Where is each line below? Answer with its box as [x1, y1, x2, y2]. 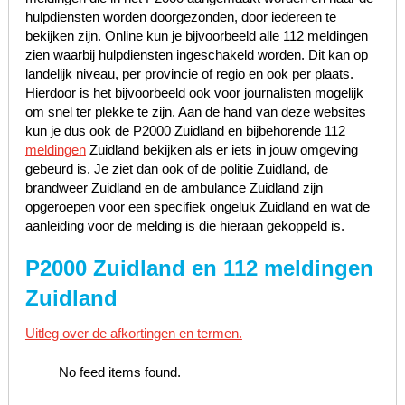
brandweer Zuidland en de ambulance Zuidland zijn [24, 179, 323, 195]
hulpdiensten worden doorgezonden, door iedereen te [24, 8, 336, 24]
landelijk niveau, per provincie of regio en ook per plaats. [24, 65, 353, 81]
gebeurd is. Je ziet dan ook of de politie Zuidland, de [24, 160, 328, 176]
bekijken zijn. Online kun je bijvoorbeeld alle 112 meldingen [24, 27, 368, 43]
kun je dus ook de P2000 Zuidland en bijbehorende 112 [24, 122, 345, 138]
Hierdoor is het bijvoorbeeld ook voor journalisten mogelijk [24, 84, 363, 100]
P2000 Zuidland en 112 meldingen [24, 255, 373, 280]
